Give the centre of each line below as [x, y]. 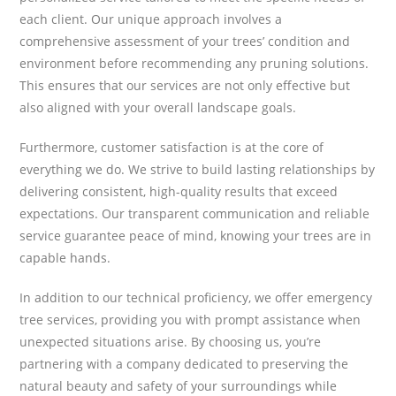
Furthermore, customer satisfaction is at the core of [172, 147]
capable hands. [65, 257]
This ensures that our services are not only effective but [185, 85]
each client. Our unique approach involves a [151, 19]
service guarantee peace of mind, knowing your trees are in [196, 235]
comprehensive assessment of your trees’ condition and [185, 41]
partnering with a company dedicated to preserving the [184, 363]
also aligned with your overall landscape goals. [158, 107]
